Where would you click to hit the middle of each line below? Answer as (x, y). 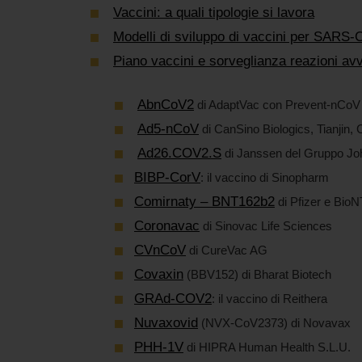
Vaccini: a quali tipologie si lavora (214, 12)
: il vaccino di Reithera (269, 298)
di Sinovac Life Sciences (266, 225)
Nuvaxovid (166, 322)
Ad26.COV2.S (179, 153)
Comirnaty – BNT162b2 (204, 201)
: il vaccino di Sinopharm (265, 177)
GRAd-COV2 (173, 298)
